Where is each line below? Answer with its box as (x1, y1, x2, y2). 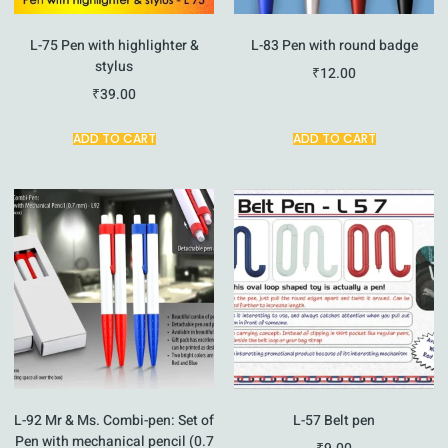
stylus (95, 55, 133, 77)
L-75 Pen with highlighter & (29, 34, 199, 56)
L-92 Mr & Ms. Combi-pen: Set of (14, 409, 214, 431)
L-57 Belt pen (293, 409, 375, 431)
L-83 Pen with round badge (250, 34, 418, 56)
